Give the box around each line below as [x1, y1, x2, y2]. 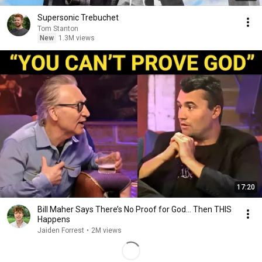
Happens [37, 215, 70, 224]
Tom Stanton [37, 25, 78, 33]
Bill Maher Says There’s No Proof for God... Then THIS [37, 205, 232, 214]
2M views [91, 226, 122, 235]
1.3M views [58, 34, 95, 42]
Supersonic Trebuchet [37, 13, 119, 22]
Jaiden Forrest [37, 226, 84, 235]
